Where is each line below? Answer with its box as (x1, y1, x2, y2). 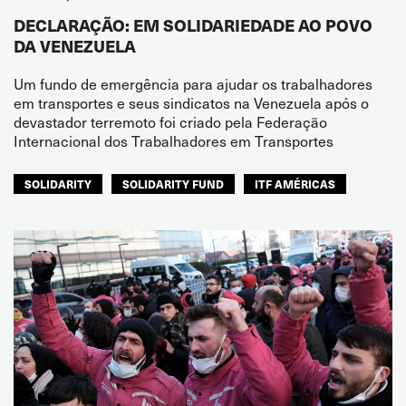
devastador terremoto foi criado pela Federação (14, 111, 327, 132)
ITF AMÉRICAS (255, 176, 335, 192)
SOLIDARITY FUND (122, 176, 224, 192)
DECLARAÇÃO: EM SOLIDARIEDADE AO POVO (14, 13, 372, 37)
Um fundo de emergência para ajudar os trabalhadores (14, 72, 372, 94)
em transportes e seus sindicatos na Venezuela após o (14, 92, 369, 113)
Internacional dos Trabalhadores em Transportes (14, 130, 333, 151)
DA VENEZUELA (14, 34, 136, 58)
